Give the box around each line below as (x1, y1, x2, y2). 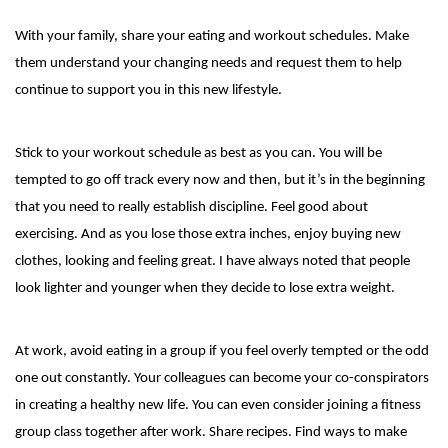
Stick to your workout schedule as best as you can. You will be (15, 145, 382, 161)
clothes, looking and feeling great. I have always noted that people (15, 253, 410, 269)
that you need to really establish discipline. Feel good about (15, 199, 368, 215)
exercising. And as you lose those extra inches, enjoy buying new (15, 226, 401, 242)
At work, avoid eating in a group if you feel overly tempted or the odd (15, 343, 429, 359)
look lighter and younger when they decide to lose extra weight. (15, 280, 395, 296)
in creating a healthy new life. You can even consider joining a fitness (15, 397, 421, 413)
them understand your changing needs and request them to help (15, 55, 402, 71)
